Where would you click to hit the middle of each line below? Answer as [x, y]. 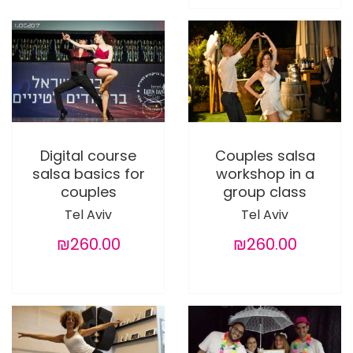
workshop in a [265, 174]
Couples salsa [265, 156]
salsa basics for [88, 174]
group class [265, 192]
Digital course [88, 156]
